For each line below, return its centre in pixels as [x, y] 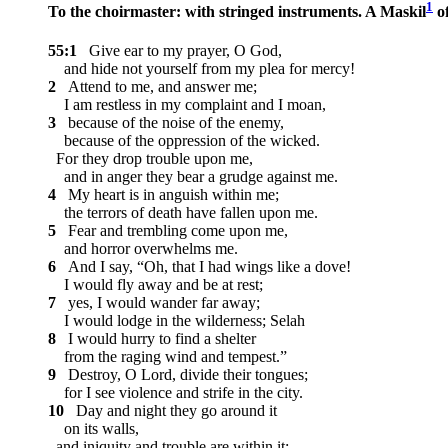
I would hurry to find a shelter [158, 339]
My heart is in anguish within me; [169, 195]
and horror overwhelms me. [143, 249]
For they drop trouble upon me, [150, 159]
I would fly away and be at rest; [155, 285]
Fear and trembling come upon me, [174, 231]
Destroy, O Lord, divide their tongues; [184, 375]
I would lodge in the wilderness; [159, 321]
